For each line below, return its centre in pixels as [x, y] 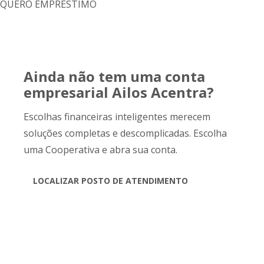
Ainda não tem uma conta [114, 76]
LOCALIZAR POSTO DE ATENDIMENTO [110, 181]
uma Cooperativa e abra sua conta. [100, 150]
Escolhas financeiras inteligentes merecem [117, 117]
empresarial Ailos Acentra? [119, 92]
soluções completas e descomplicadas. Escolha [125, 133]
